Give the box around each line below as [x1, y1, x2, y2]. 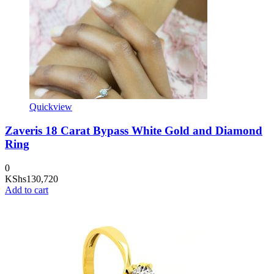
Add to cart [5, 184, 48, 195]
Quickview [29, 102, 72, 113]
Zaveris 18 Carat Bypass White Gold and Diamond [5, 124, 262, 137]
